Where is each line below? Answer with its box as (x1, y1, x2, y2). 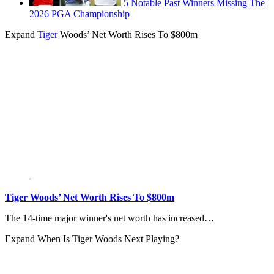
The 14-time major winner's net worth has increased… (5, 212, 214, 223)
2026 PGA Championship (29, 8, 130, 19)
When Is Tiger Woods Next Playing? (37, 233, 179, 244)
